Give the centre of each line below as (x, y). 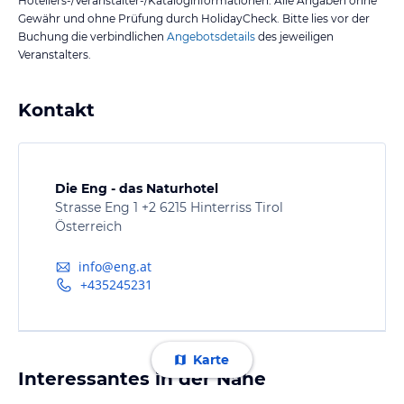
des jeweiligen (294, 36)
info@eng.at (115, 267)
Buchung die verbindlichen (91, 36)
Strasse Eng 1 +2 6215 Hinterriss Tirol (169, 207)
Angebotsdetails (211, 36)
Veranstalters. (55, 54)
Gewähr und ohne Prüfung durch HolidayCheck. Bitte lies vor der (194, 18)
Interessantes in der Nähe (142, 378)
